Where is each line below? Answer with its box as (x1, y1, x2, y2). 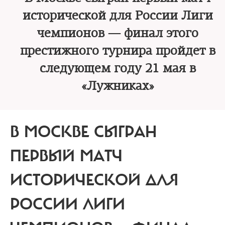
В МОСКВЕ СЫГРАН (10, 122, 157, 142)
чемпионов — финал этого (37, 26, 198, 41)
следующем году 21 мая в (39, 61, 196, 76)
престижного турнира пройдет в (20, 43, 215, 58)
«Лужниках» (81, 78, 154, 93)
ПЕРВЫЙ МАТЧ (10, 146, 123, 166)
